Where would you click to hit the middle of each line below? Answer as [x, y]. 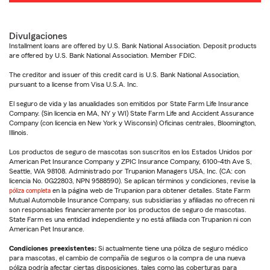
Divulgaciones [38, 36]
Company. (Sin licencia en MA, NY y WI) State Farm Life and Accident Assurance [131, 113]
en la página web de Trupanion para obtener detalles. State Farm [150, 190]
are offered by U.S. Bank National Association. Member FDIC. [103, 55]
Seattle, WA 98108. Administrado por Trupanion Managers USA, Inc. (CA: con [127, 171]
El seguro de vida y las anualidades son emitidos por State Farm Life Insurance [129, 103]
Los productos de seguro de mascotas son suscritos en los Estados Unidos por [131, 152]
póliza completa [30, 190]
